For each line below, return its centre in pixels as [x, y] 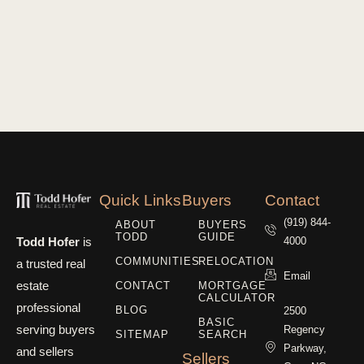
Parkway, [305, 348]
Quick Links [140, 200]
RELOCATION [236, 262]
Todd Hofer [48, 241]
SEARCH [223, 335]
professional [48, 307]
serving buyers [56, 329]
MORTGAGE [232, 286]
